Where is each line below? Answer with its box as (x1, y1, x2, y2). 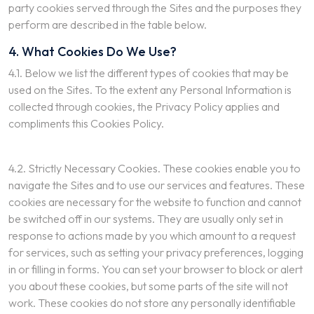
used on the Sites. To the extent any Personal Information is (8, 83, 292, 97)
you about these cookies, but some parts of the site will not (8, 279, 288, 293)
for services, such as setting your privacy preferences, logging (8, 245, 303, 259)
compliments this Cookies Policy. (8, 116, 164, 130)
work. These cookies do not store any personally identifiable (8, 296, 296, 310)
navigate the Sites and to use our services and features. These (8, 178, 305, 192)
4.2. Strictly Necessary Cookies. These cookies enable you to (8, 161, 301, 175)
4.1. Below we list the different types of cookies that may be (8, 66, 289, 80)
